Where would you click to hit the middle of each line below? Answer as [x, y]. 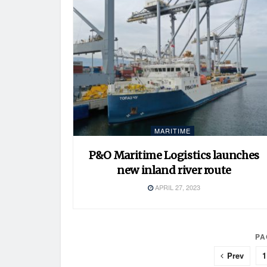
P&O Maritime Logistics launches [174, 155]
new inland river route [174, 170]
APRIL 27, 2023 [177, 187]
